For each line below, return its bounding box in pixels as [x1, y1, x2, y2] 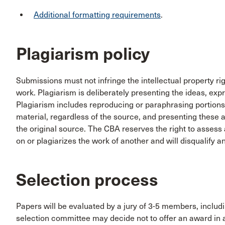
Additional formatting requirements [34, 10, 161, 20]
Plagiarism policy [16, 44, 150, 65]
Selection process [16, 169, 158, 190]
